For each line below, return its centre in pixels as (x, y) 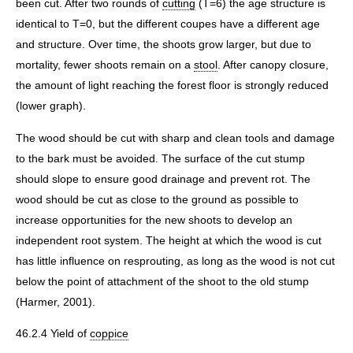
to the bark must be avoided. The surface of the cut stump (160, 158)
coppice (109, 334)
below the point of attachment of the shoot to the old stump (162, 281)
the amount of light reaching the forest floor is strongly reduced (172, 85)
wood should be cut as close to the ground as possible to (157, 199)
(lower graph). (51, 106)
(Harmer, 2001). (56, 301)
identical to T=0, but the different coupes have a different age (168, 24)
